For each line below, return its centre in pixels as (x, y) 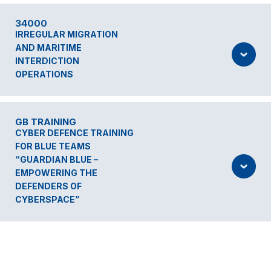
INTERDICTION (47, 61)
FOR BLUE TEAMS (53, 146)
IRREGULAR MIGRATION (67, 34)
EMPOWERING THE (56, 173)
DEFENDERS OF (48, 186)
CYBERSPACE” (47, 199)
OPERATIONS (44, 74)
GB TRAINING (46, 122)
